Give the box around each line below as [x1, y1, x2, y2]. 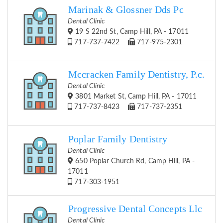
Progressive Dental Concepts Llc [68, 204, 203, 215]
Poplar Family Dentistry [68, 134, 168, 145]
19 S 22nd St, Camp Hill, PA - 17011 [73, 28, 189, 36]
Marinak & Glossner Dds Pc [68, 4, 184, 15]
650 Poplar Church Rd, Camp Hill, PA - [73, 158, 195, 165]
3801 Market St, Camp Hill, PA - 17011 [73, 93, 197, 101]
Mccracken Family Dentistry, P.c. [68, 69, 205, 80]
